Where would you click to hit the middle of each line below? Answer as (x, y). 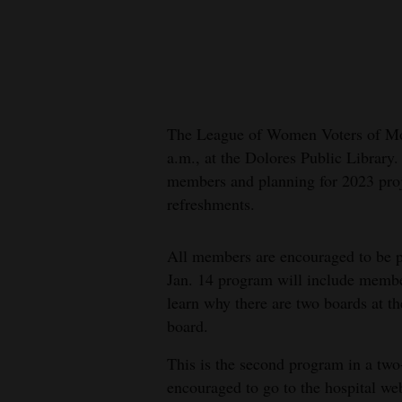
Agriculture (51, 285)
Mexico (37, 66)
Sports (35, 364)
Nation (36, 105)
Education (47, 195)
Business (41, 235)
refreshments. (211, 204)
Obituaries (47, 324)
